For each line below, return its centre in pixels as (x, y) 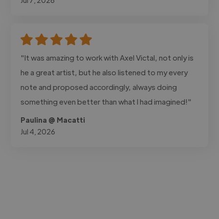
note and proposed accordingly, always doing (99, 87)
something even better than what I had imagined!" (106, 101)
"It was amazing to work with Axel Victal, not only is (107, 57)
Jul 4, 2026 (38, 131)
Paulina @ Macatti (53, 120)
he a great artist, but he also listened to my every (104, 72)
